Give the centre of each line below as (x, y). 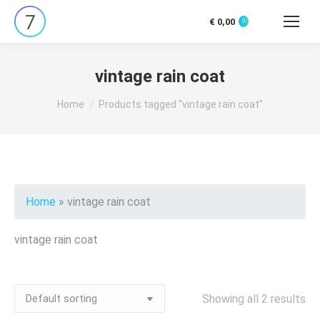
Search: (281, 30)
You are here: (89, 97)
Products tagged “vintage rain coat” (181, 104)
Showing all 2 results (254, 299)
